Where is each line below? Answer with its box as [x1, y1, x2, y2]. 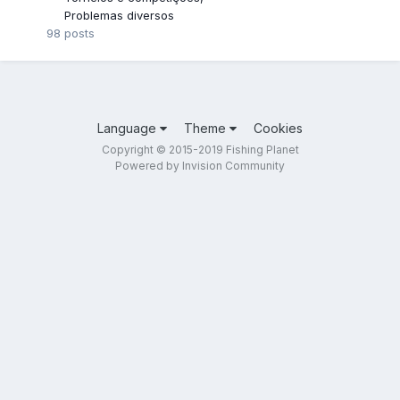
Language [97, 121, 160, 137]
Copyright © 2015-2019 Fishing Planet [101, 143, 299, 157]
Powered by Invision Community [115, 159, 285, 173]
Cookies [254, 121, 303, 137]
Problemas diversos [64, 8, 174, 23]
